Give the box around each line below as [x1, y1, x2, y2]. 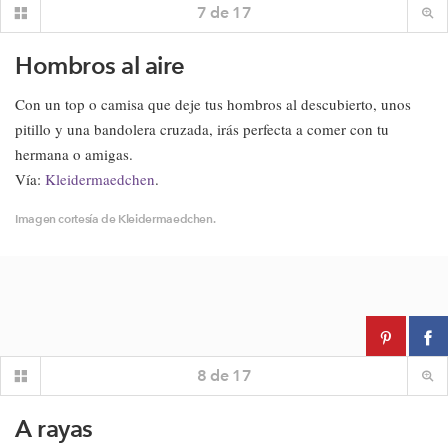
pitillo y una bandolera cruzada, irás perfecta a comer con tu [15, 119, 389, 139]
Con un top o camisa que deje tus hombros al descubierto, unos [15, 94, 411, 114]
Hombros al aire [15, 51, 185, 80]
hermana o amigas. [15, 144, 133, 164]
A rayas [15, 414, 93, 443]
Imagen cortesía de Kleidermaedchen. [15, 211, 216, 226]
